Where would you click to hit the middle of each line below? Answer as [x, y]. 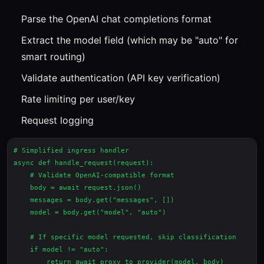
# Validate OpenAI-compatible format [94, 175]
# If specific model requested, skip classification [125, 237]
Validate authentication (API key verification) [121, 78]
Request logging [57, 120]
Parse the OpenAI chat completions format [116, 19]
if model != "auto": [61, 250]
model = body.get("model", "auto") [90, 212]
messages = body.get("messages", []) [94, 200]
